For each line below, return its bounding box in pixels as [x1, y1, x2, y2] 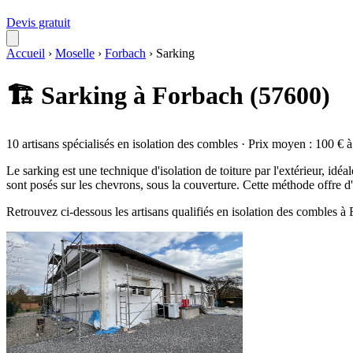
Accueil [6, 46, 45, 60]
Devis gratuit [6, 16, 70, 29]
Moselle [55, 46, 95, 60]
